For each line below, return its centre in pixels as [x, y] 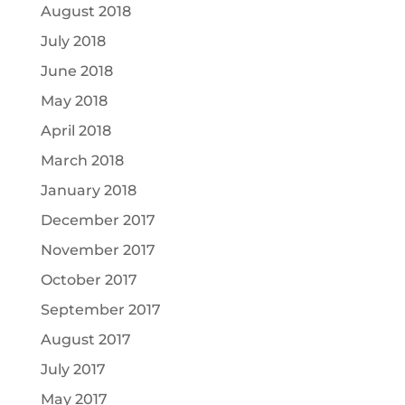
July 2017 [73, 370]
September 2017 [100, 310]
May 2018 [74, 101]
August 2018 [85, 12]
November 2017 [98, 250]
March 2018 [82, 161]
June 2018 [76, 71]
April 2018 [75, 131]
